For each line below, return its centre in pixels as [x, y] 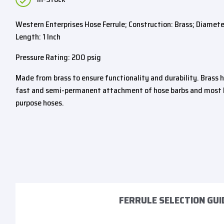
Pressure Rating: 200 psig [58, 57]
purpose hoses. [40, 103]
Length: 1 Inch [38, 37]
